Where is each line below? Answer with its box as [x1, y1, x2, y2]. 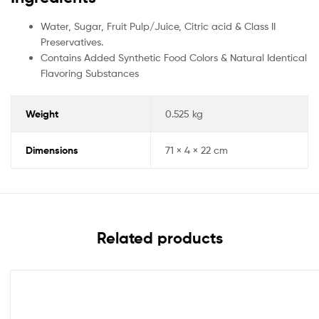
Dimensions [25, 144, 78, 157]
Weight [25, 108, 58, 121]
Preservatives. [41, 36, 103, 48]
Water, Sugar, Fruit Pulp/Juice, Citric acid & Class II [41, 20, 276, 33]
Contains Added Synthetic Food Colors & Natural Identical [41, 51, 307, 64]
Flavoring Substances [41, 67, 139, 80]
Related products [96, 228, 223, 248]
